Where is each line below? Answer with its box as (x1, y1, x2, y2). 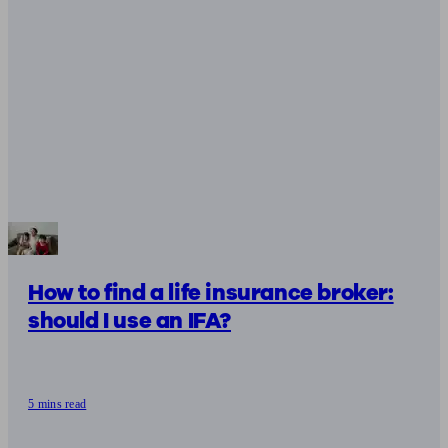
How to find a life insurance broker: (28, 277, 394, 308)
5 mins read (28, 396, 87, 411)
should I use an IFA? (28, 305, 231, 336)
